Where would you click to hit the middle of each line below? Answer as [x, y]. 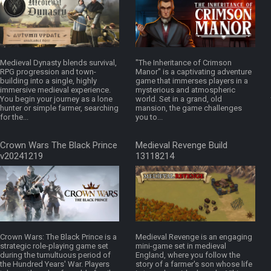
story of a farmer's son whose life [194, 264]
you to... [149, 117]
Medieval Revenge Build [181, 145]
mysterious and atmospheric [185, 90]
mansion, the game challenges [189, 108]
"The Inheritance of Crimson [184, 63]
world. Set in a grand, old [179, 99]
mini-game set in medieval [181, 246]
